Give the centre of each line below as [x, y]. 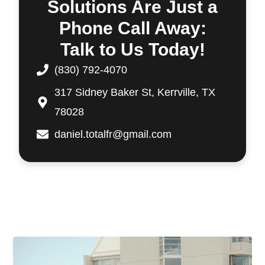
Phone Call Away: [132, 28]
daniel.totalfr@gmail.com [113, 134]
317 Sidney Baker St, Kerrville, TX [135, 92]
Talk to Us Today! [132, 49]
